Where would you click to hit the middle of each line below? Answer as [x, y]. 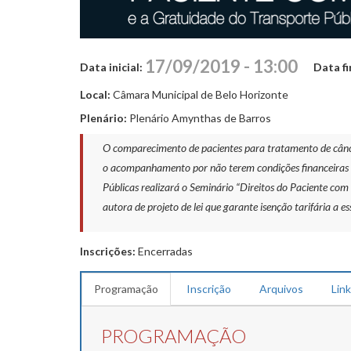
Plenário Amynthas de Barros [200, 118]
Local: [96, 94]
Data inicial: [112, 67]
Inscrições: [109, 251]
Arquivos [281, 288]
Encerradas [165, 251]
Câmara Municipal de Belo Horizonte [201, 94]
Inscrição [209, 288]
